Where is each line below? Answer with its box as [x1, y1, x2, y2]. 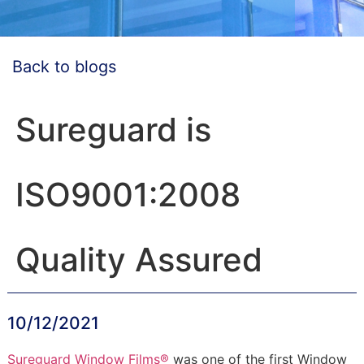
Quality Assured [15, 240, 262, 279]
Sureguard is [15, 110, 211, 149]
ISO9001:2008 [15, 175, 240, 214]
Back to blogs [6, 57, 116, 76]
